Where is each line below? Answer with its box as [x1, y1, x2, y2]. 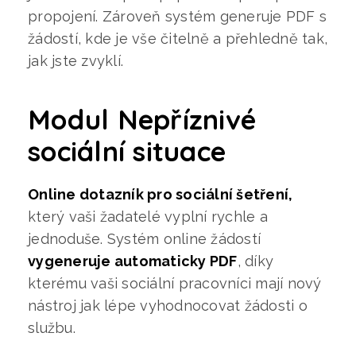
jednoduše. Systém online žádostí [28, 230, 261, 247]
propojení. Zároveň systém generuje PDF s [28, 7, 327, 25]
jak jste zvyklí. [28, 52, 132, 69]
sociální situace [28, 133, 226, 168]
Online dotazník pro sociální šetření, [28, 185, 293, 203]
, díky [237, 252, 273, 269]
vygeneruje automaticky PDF [28, 252, 238, 269]
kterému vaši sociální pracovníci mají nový [28, 274, 322, 292]
